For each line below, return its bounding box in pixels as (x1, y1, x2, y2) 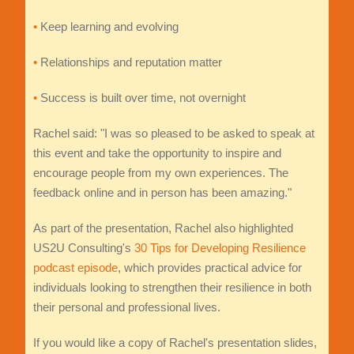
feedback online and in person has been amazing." (32, 186, 292, 200)
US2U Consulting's (32, 241, 134, 255)
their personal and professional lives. (32, 300, 220, 314)
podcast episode (32, 261, 118, 275)
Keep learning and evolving (36, 20, 179, 34)
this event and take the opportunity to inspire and (32, 146, 281, 160)
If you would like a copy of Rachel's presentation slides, (32, 336, 317, 350)
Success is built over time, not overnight (36, 91, 246, 105)
